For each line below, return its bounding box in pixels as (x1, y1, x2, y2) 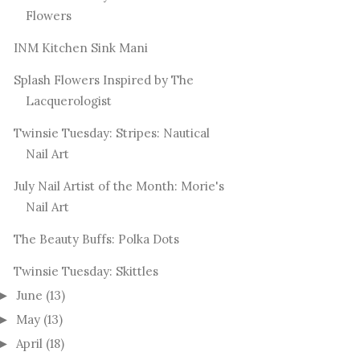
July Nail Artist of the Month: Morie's (13, 178, 224, 194)
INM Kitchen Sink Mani (13, 40, 148, 56)
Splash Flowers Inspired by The (13, 72, 194, 88)
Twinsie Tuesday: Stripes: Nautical (13, 125, 210, 141)
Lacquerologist (25, 93, 112, 109)
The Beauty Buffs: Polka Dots (13, 231, 179, 247)
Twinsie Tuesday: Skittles (13, 264, 158, 280)
